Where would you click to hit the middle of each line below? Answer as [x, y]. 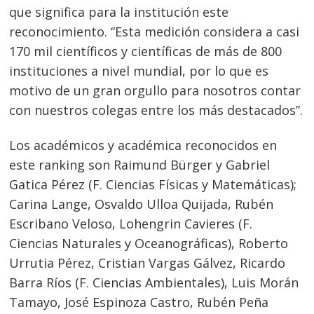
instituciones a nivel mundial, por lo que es [139, 71]
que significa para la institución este [119, 12]
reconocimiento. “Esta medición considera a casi [155, 32]
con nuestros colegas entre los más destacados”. [156, 110]
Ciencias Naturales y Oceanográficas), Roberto [149, 243]
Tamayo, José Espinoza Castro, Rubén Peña [139, 302]
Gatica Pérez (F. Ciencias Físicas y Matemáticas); [153, 184]
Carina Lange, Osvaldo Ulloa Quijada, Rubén [142, 204]
